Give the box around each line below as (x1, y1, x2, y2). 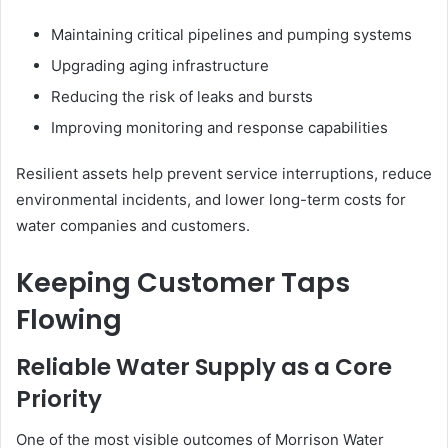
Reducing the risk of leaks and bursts (51, 86, 313, 106)
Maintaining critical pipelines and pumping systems (51, 24, 412, 44)
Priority (16, 383, 102, 415)
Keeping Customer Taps (16, 263, 350, 301)
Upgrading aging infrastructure (51, 55, 269, 75)
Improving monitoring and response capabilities (51, 117, 388, 137)
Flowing (16, 300, 122, 338)
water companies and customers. (16, 215, 250, 235)
